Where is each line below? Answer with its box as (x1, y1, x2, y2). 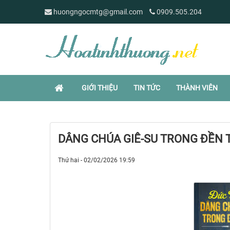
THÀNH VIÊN (176, 84, 218, 92)
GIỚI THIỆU (82, 84, 118, 92)
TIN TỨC (133, 84, 160, 92)
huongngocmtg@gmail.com (53, 7, 143, 16)
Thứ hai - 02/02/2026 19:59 (58, 157, 135, 164)
